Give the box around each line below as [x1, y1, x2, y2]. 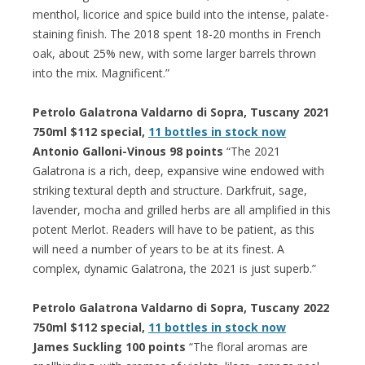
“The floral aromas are [186, 338, 308, 354]
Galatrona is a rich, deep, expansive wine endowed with [33, 162, 324, 178]
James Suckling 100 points [33, 338, 186, 354]
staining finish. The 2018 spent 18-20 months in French [33, 25, 321, 42]
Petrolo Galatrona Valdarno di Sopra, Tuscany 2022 [33, 299, 329, 315]
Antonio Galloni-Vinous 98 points [33, 143, 226, 159]
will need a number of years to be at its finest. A [33, 240, 284, 257]
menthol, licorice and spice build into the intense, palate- [33, 6, 329, 22]
